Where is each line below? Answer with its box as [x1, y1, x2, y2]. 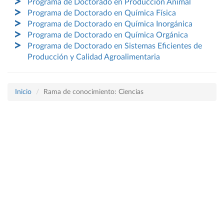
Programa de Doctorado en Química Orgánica [27, 31, 188, 39]
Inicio [15, 88, 31, 95]
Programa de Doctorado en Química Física [27, 9, 176, 17]
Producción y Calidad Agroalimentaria [27, 53, 160, 61]
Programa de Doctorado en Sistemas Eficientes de [27, 42, 202, 50]
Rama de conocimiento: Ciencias [43, 88, 143, 95]
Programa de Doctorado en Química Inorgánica [27, 20, 192, 28]
